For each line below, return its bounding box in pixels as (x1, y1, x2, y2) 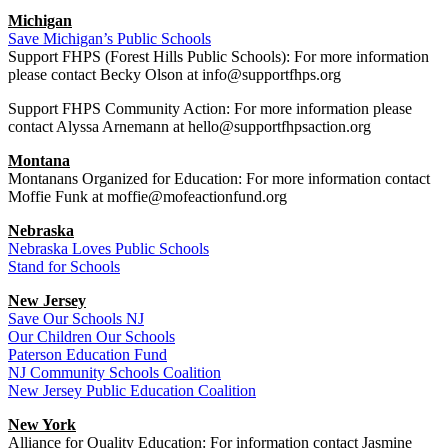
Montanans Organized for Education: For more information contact (8, 169, 430, 187)
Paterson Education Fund (8, 345, 167, 363)
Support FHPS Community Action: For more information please (8, 99, 412, 117)
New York (8, 415, 76, 433)
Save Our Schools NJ (8, 309, 144, 327)
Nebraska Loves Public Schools (8, 239, 209, 257)
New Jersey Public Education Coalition (8, 381, 256, 399)
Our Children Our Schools (8, 327, 175, 345)
